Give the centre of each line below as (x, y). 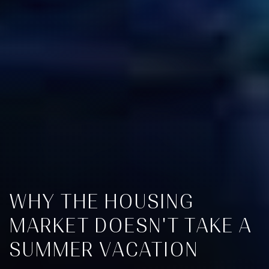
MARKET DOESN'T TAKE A (131, 225)
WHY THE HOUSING (102, 201)
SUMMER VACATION (104, 249)
